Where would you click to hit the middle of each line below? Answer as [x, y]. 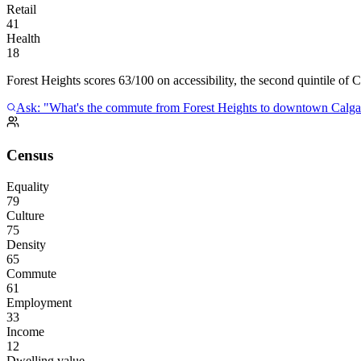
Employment [39, 302]
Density [26, 244]
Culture [25, 215]
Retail [21, 10]
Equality [28, 186]
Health [23, 39]
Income [25, 331]
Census [30, 156]
